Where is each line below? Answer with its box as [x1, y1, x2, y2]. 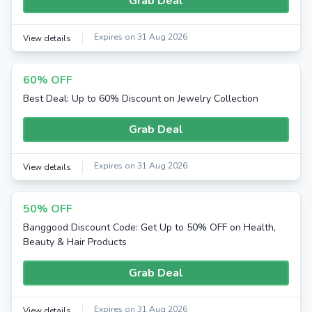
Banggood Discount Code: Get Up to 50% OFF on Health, [23, 221, 276, 234]
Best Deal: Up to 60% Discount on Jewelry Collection [23, 92, 258, 105]
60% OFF [23, 72, 72, 88]
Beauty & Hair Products [23, 235, 127, 249]
